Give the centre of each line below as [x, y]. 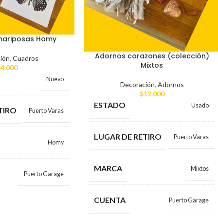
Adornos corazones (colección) [152, 56]
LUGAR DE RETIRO [128, 137]
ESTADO [110, 105]
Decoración [137, 85]
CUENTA [110, 200]
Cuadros [26, 58]
